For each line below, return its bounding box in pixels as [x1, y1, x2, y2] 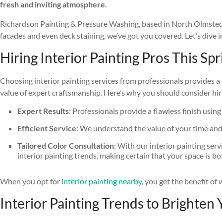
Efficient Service [17, 123, 76, 133]
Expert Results [17, 106, 69, 116]
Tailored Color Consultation [17, 141, 114, 151]
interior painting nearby [61, 176, 142, 186]
